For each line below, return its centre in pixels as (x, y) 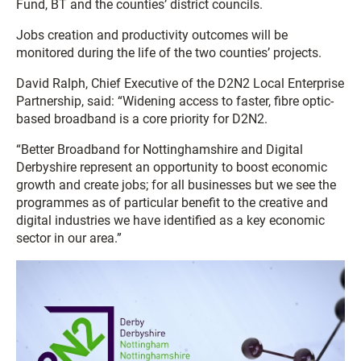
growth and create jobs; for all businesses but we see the (176, 185)
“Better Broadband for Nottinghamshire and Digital (160, 149)
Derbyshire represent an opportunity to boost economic (172, 167)
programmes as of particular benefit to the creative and (172, 203)
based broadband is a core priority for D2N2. (142, 119)
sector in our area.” (69, 238)
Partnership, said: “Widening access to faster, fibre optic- (175, 101)
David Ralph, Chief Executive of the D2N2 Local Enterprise (180, 83)
